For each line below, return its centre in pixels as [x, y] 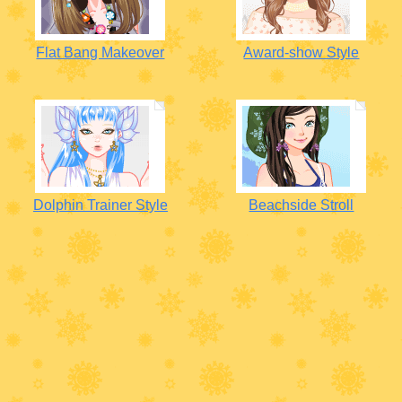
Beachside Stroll [301, 205]
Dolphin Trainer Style [100, 205]
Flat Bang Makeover [100, 52]
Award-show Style [301, 52]
